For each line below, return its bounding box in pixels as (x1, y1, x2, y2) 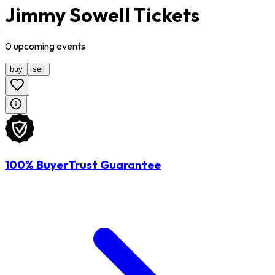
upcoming (12, 40, 56, 53)
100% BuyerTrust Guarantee (5, 157, 161, 172)
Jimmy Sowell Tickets (5, 2, 199, 27)
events (56, 40, 85, 53)
